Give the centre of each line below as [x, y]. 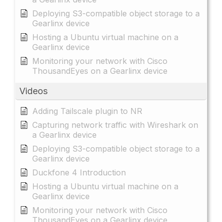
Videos [33, 91]
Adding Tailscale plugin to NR [87, 111]
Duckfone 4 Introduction [79, 172]
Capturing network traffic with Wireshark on [115, 125]
